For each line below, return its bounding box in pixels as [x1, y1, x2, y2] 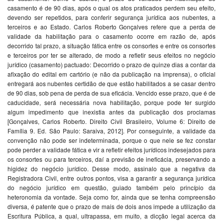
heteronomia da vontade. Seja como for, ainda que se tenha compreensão [7, 193, 216, 202]
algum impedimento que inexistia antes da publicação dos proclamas [7, 108, 216, 116]
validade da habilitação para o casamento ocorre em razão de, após [7, 32, 216, 41]
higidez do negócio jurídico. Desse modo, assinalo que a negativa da [7, 164, 216, 173]
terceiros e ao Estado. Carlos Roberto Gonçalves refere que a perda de [7, 22, 216, 31]
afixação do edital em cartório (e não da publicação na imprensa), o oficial [7, 70, 216, 79]
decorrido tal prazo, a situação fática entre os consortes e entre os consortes [7, 41, 216, 50]
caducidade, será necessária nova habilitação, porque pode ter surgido [7, 98, 216, 107]
